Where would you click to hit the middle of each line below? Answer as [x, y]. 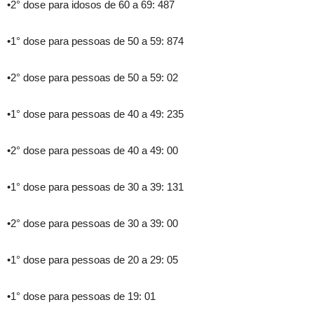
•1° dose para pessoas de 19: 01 [81, 296]
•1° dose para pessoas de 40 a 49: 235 [95, 114]
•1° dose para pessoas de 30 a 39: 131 [95, 187]
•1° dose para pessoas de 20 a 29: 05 [93, 260]
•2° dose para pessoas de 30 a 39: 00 [93, 224]
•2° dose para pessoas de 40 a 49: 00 [93, 151]
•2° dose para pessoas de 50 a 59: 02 [93, 78]
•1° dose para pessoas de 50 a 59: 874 [95, 41]
